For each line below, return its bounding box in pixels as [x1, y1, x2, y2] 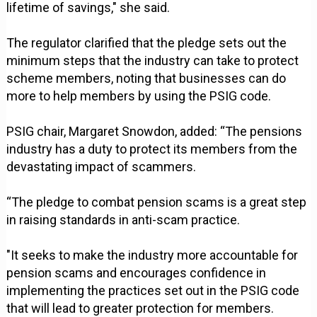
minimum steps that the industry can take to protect [6, 53, 299, 69]
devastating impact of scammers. [6, 159, 197, 175]
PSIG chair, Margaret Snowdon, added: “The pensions [6, 124, 303, 139]
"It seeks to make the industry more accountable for [6, 248, 299, 263]
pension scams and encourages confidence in [6, 265, 267, 281]
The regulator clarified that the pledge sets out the [6, 35, 287, 51]
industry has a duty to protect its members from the [6, 142, 298, 157]
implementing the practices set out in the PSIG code [6, 283, 300, 299]
